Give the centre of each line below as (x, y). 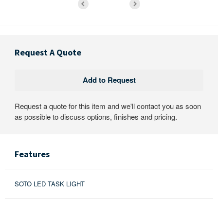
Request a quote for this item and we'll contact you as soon (108, 106)
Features (32, 154)
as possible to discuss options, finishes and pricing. (96, 116)
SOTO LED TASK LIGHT (50, 183)
